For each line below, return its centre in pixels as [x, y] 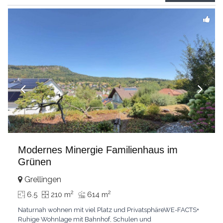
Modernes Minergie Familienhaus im [98, 150]
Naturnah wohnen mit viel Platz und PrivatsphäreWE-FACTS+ [109, 210]
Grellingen [42, 179]
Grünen [35, 162]
